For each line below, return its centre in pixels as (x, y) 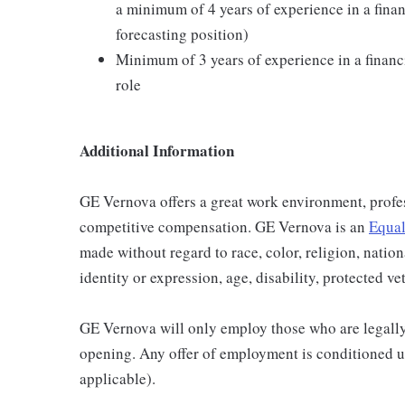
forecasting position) (182, 34)
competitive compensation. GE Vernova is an (224, 226)
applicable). (118, 378)
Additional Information (157, 151)
